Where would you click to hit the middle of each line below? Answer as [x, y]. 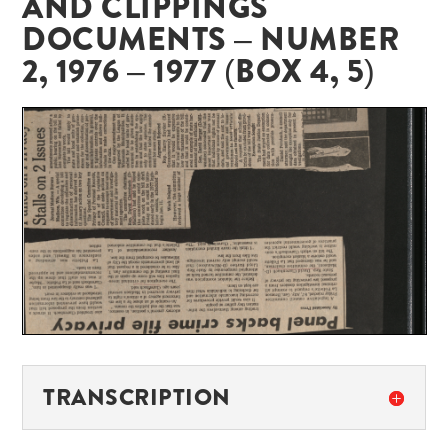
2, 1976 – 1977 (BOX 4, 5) [199, 70]
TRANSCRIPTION [137, 398]
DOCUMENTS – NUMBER [211, 38]
